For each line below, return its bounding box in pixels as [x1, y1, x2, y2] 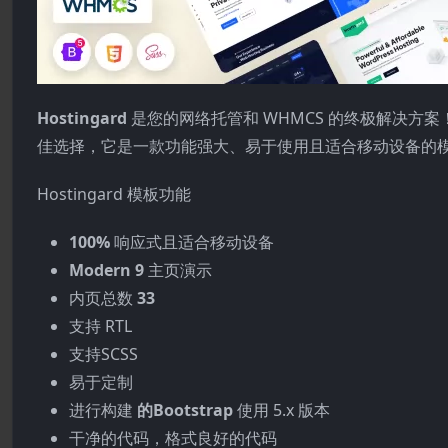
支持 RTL [69, 315, 132, 337]
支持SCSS [69, 343, 138, 365]
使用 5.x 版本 [237, 399, 330, 421]
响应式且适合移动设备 [114, 231, 274, 253]
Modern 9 [69, 259, 148, 281]
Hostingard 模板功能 [37, 183, 191, 205]
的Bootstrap [137, 399, 237, 421]
